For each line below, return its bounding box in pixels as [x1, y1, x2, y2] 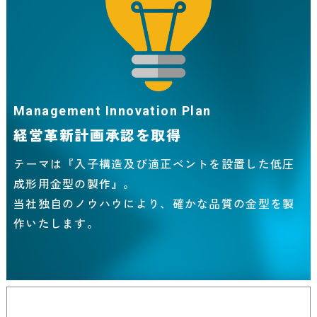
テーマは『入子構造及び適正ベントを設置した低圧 [13, 155, 295, 173]
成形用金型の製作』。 [13, 175, 136, 192]
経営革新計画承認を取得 [13, 125, 182, 146]
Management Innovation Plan [13, 103, 212, 119]
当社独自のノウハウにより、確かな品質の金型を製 [13, 195, 295, 212]
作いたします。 [13, 214, 99, 232]
